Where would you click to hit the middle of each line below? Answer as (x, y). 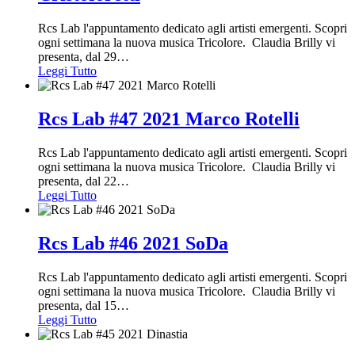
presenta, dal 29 (77, 56)
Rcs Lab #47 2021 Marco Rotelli (169, 118)
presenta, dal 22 (77, 181)
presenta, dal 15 (77, 305)
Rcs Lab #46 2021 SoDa (133, 243)
